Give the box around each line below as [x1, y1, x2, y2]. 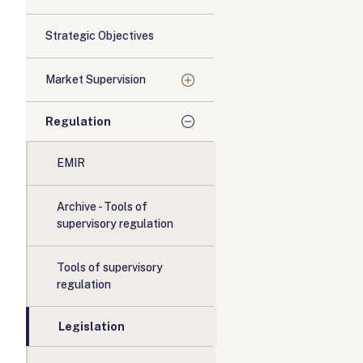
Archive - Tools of [57, 200, 147, 213]
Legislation [58, 320, 125, 333]
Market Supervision [45, 73, 146, 86]
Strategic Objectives [45, 29, 154, 42]
